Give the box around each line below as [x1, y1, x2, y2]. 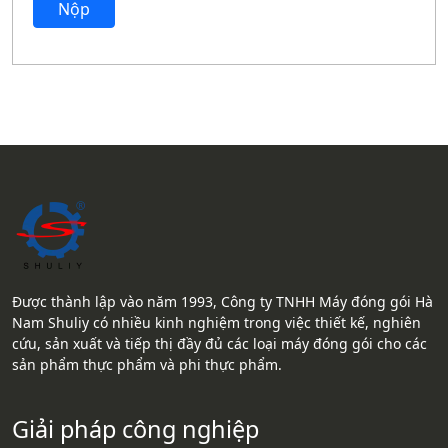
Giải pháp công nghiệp [12, 413, 259, 445]
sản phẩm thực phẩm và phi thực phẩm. [12, 355, 282, 374]
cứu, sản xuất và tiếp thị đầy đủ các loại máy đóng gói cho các [12, 334, 427, 353]
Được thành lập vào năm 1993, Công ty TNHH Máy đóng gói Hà [12, 292, 433, 311]
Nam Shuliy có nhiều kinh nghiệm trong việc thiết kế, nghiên [12, 313, 421, 332]
